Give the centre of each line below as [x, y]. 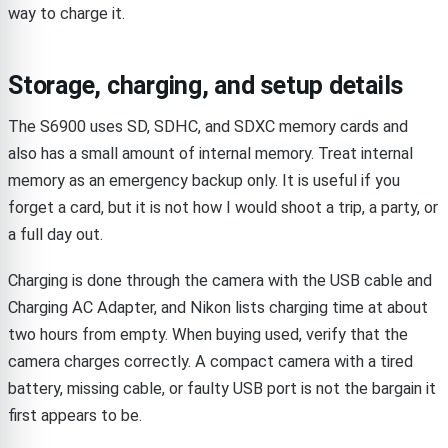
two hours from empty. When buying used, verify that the [208, 335]
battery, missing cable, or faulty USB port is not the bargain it [222, 389]
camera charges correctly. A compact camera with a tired [210, 362]
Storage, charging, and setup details [205, 86]
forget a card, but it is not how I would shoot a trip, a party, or [223, 208]
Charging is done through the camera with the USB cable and [220, 281]
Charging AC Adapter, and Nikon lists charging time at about [218, 308]
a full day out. [55, 235]
